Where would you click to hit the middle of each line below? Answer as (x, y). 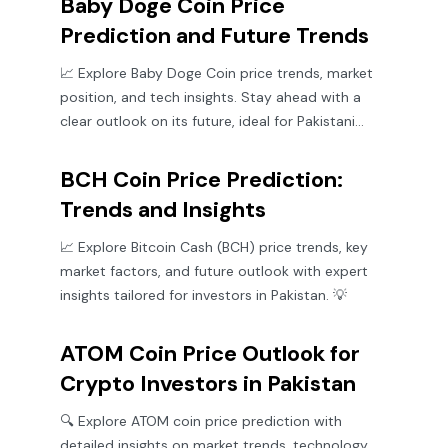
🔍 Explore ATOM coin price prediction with (201, 421)
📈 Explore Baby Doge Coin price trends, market (216, 73)
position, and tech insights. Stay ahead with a (210, 97)
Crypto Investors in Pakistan (208, 383)
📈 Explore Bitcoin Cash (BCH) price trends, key (214, 247)
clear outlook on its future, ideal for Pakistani (207, 121)
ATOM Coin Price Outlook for (210, 353)
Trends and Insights (163, 209)
